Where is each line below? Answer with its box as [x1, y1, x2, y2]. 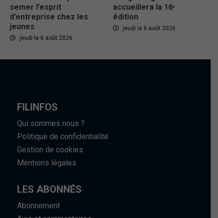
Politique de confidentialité [17, 132, 109, 142]
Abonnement [17, 201, 60, 211]
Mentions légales [17, 158, 76, 168]
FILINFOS [17, 101, 58, 113]
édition [112, 12, 138, 22]
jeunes [10, 22, 35, 32]
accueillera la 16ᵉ [112, 2, 175, 12]
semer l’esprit [10, 2, 61, 12]
